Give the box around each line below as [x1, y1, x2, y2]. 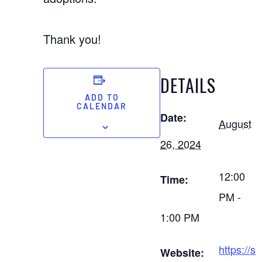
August [219, 116, 252, 131]
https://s [219, 242, 256, 257]
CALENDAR [77, 103, 127, 112]
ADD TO [84, 94, 119, 103]
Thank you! [43, 30, 102, 47]
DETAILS [160, 72, 216, 98]
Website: [160, 245, 205, 260]
